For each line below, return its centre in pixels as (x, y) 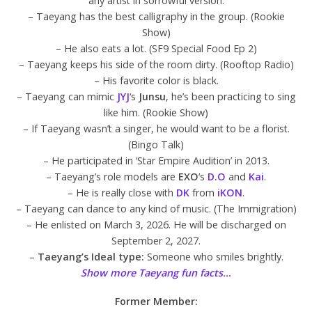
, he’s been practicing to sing (231, 97)
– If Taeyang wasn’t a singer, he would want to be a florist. (156, 129)
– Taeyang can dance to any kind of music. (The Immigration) (156, 209)
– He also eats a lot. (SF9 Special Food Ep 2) (156, 49)
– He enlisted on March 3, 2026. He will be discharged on (156, 225)
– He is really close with (122, 193)
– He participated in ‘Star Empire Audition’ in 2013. (156, 161)
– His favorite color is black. (156, 81)
